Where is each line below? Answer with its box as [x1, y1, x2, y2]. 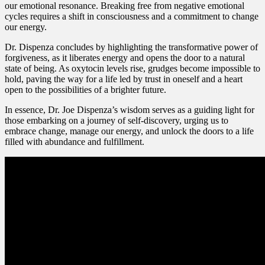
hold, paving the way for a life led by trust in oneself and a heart [5, 73, 243, 84]
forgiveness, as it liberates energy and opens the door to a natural [5, 52, 245, 63]
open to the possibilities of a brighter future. [5, 84, 166, 95]
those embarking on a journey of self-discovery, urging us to [5, 115, 228, 125]
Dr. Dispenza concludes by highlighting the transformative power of [5, 41, 258, 52]
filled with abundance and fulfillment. [5, 136, 144, 147]
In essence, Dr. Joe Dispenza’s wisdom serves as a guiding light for [5, 104, 254, 115]
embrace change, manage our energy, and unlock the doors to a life [5, 125, 254, 136]
